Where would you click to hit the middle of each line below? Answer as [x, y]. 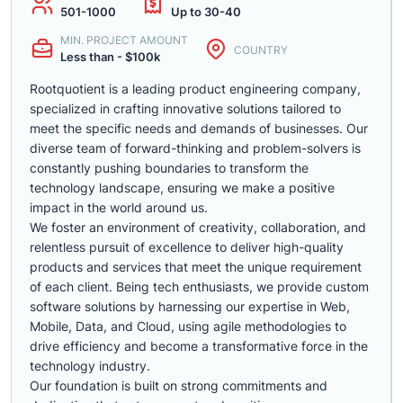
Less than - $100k [110, 57]
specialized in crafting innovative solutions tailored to [185, 108]
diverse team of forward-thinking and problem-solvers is [195, 148]
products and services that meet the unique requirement [196, 267]
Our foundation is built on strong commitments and [179, 385]
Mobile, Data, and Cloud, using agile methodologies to [188, 326]
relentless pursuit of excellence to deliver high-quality [187, 247]
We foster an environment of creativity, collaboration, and [198, 227]
